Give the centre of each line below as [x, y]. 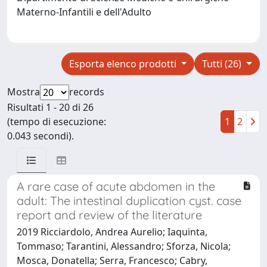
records [87, 91]
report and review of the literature [109, 215]
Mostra [24, 91]
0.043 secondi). [41, 136]
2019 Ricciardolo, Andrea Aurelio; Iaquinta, [112, 232]
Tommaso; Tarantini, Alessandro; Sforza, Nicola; [124, 246]
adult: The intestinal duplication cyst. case [129, 200]
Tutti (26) [223, 63]
